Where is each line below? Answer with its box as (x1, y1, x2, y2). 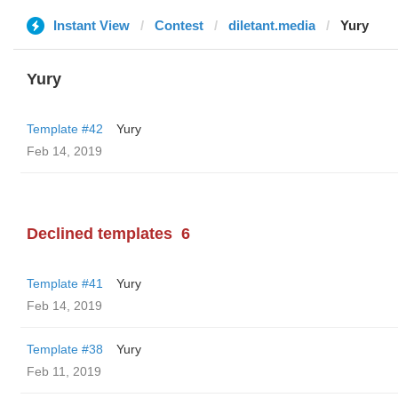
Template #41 (27, 276, 103, 291)
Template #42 (27, 122, 103, 136)
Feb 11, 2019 (27, 364, 101, 378)
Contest (155, 18, 203, 33)
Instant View (53, 18, 130, 33)
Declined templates (27, 225, 172, 243)
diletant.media (228, 18, 315, 33)
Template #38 (27, 342, 103, 356)
